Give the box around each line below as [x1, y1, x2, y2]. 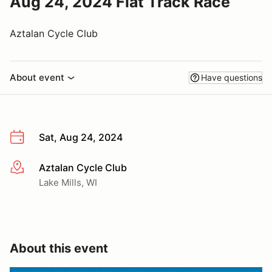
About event [10, 72, 64, 83]
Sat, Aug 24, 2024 [39, 131, 123, 143]
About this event [10, 240, 108, 256]
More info [9, 161, 53, 174]
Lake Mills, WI [39, 176, 97, 188]
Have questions [201, 72, 262, 83]
